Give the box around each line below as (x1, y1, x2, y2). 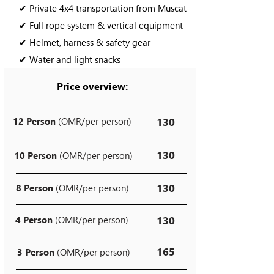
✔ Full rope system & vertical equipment (19, 19, 183, 31)
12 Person (13, 115, 56, 127)
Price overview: (57, 80, 128, 92)
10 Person (14, 149, 57, 161)
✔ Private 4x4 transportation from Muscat (19, 2, 187, 14)
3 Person (17, 246, 54, 258)
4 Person (15, 213, 53, 226)
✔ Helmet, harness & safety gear (19, 36, 150, 48)
